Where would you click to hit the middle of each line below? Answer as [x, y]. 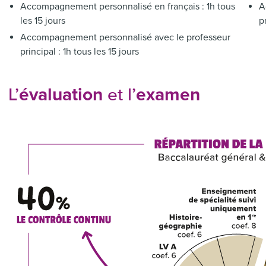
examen [168, 95]
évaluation [61, 95]
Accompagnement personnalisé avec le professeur [126, 37]
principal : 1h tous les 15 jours [80, 52]
